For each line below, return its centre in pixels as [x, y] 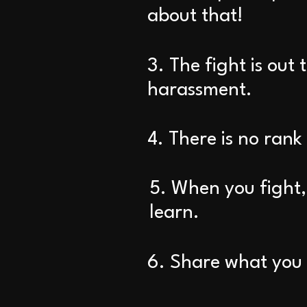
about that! [195, 16]
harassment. [200, 90]
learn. [174, 213]
